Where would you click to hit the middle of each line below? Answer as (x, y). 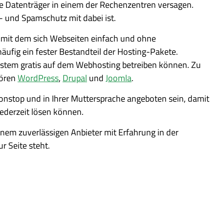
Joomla (119, 78)
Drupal (75, 78)
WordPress (38, 78)
